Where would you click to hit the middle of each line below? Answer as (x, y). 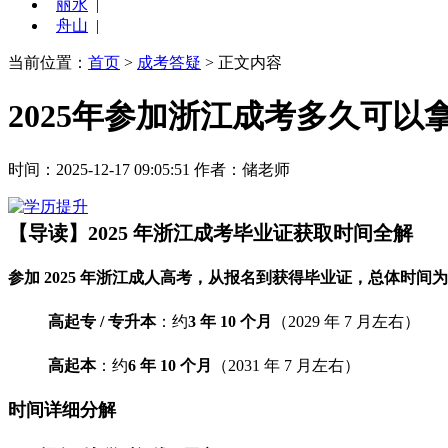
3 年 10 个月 (230, 322)
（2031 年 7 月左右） (286, 366)
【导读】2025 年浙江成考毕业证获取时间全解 (210, 233)
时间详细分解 (62, 410)
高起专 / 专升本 (102, 322)
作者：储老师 (242, 170)
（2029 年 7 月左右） (346, 322)
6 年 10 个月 (170, 366)
